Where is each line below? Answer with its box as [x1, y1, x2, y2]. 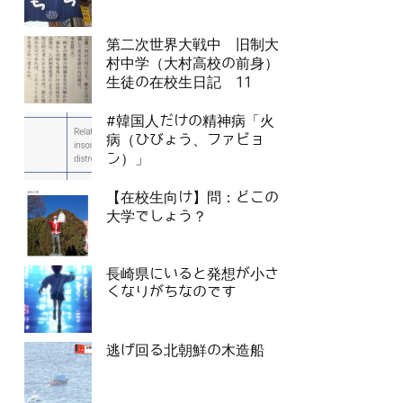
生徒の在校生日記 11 [106, 75, 252, 91]
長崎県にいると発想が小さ [106, 266, 279, 282]
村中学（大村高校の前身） [106, 56, 279, 72]
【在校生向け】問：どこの [106, 190, 279, 206]
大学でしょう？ [106, 209, 207, 225]
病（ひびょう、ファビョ [106, 132, 264, 148]
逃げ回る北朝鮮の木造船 [106, 343, 264, 359]
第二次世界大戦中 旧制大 [106, 37, 279, 53]
